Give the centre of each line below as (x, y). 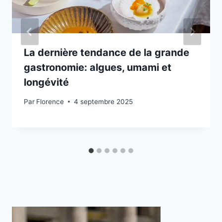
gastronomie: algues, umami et (98, 68)
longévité (46, 83)
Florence (50, 101)
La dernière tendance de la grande (107, 53)
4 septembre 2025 (104, 101)
